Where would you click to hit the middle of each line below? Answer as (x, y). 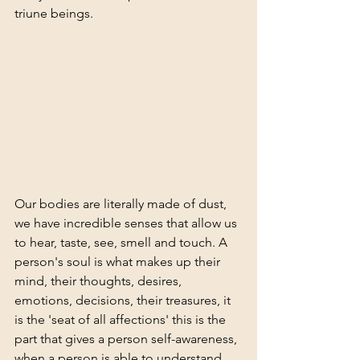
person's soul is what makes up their (119, 262)
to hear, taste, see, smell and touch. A (123, 243)
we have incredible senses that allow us (127, 223)
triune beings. (55, 13)
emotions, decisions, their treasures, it (124, 301)
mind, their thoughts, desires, (100, 281)
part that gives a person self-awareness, (127, 339)
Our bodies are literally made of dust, (122, 204)
